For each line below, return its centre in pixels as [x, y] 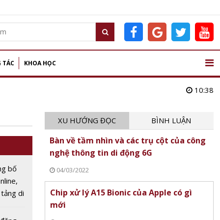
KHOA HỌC [40, 63]
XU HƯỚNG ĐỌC [87, 120]
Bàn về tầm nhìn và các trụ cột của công [127, 140]
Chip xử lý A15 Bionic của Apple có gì [121, 192]
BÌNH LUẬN [171, 120]
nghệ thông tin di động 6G [101, 153]
